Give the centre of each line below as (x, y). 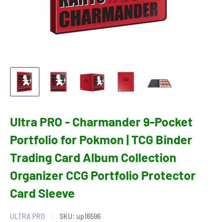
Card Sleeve (42, 193)
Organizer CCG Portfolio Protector (103, 175)
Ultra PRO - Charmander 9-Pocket (101, 122)
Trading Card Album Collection (93, 157)
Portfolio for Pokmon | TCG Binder (101, 139)
